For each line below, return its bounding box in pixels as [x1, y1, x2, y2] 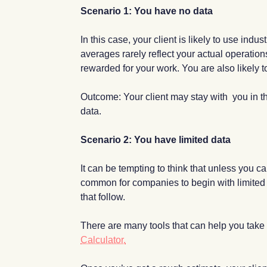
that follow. [80, 191, 126, 202]
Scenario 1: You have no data [80, 5, 213, 16]
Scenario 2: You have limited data [80, 134, 231, 145]
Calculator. [80, 234, 126, 245]
